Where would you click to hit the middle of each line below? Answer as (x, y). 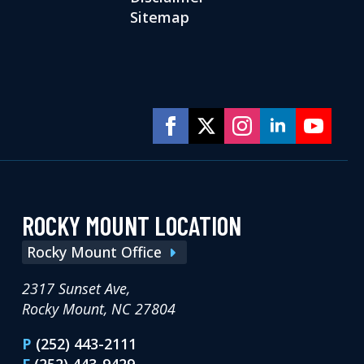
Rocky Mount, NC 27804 (98, 309)
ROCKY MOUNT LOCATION (131, 225)
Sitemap (159, 17)
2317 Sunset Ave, (76, 289)
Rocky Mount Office (94, 252)
